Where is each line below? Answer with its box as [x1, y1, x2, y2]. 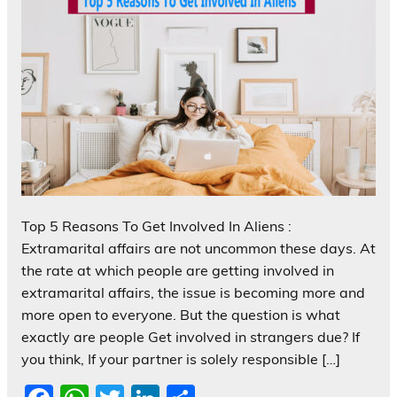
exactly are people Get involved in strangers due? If [21, 328, 360, 346]
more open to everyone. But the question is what [21, 306, 340, 324]
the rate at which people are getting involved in [21, 261, 334, 280]
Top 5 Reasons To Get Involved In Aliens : [21, 217, 292, 236]
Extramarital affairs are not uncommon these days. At [21, 239, 376, 258]
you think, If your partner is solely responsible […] [21, 350, 340, 369]
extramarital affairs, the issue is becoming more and [21, 284, 365, 302]
